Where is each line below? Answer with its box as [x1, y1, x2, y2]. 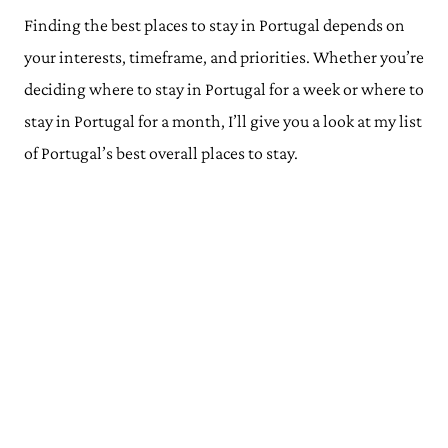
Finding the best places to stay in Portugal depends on [24, 15, 405, 35]
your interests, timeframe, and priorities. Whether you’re [24, 47, 424, 67]
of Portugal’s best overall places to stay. [24, 143, 298, 163]
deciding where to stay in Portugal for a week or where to [24, 79, 424, 99]
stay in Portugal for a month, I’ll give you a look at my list [24, 111, 422, 131]
